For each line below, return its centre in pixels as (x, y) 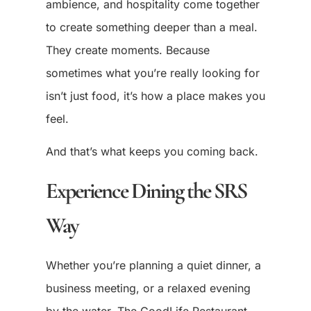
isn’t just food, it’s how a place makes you (155, 96)
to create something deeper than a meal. (151, 27)
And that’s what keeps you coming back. (152, 152)
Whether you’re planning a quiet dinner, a (153, 265)
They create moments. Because (127, 50)
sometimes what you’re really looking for (152, 73)
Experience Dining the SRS (146, 190)
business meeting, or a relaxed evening (148, 288)
